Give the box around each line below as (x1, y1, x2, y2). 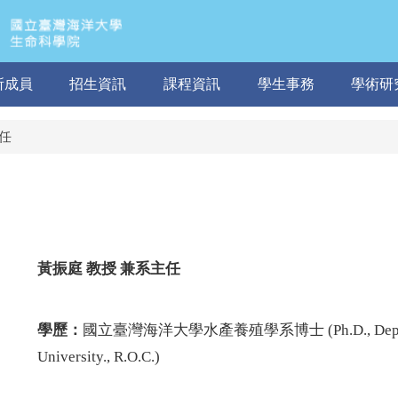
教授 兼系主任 (86, 260, 180, 277)
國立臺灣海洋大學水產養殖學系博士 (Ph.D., (83, 322, 374, 338)
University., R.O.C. (37, 348, 155, 365)
